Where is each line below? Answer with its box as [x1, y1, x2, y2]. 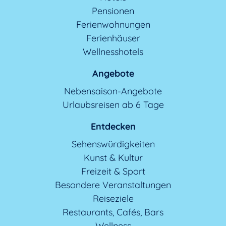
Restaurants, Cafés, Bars [63, 206, 163, 218]
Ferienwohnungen [76, 18, 150, 30]
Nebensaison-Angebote [64, 85, 162, 97]
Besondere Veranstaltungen [55, 179, 171, 191]
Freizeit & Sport [81, 165, 145, 177]
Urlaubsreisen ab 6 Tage [62, 98, 164, 110]
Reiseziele [92, 192, 134, 204]
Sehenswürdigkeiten [71, 138, 155, 150]
